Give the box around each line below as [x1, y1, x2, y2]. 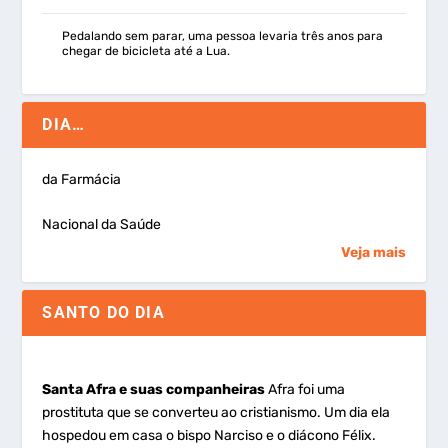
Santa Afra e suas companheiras [42, 381, 266, 399]
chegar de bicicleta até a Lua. [62, 43, 231, 58]
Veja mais [340, 244, 406, 261]
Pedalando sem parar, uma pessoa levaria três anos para [62, 28, 384, 43]
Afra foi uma [265, 381, 346, 399]
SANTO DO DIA [42, 303, 165, 322]
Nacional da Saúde [42, 216, 162, 233]
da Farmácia [42, 170, 122, 188]
